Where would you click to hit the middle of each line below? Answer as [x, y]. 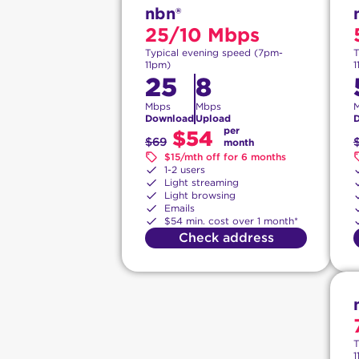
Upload [213, 119]
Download [169, 119]
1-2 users [185, 170]
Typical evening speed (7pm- [214, 53]
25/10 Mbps [202, 35]
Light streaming [202, 183]
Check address [226, 238]
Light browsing [200, 196]
